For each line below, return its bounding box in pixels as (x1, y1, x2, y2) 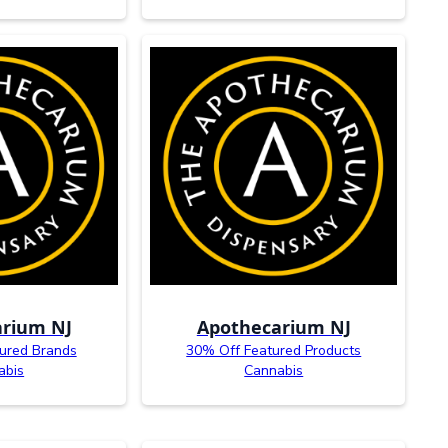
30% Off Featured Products (186, 341, 362, 361)
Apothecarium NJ (196, 315, 351, 340)
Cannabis (244, 361, 304, 381)
